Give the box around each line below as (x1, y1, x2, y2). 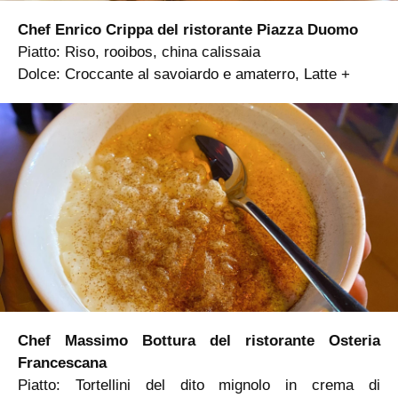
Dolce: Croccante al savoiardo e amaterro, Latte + (18, 65, 350, 83)
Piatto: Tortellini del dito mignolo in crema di (18, 377, 380, 394)
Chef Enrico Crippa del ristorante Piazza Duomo (18, 20, 358, 38)
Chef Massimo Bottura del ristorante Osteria (18, 332, 380, 350)
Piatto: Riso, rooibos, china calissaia (18, 43, 260, 60)
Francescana (18, 354, 107, 372)
